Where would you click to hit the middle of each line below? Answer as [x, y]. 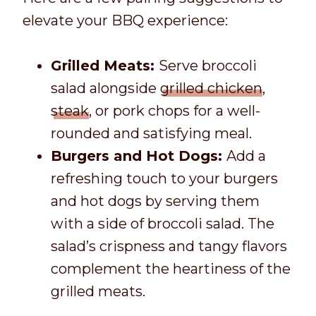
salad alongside [105, 88]
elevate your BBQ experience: [125, 20]
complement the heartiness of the [171, 268]
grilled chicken [211, 88]
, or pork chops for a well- [175, 110]
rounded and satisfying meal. [151, 133]
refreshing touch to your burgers [164, 178]
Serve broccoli [208, 65]
